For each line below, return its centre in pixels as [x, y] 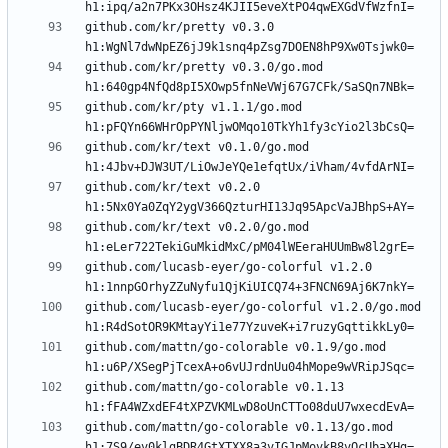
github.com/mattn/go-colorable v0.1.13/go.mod [239, 427]
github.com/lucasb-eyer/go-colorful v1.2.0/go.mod [253, 307]
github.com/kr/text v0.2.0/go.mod [197, 227]
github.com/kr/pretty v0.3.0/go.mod [204, 67]
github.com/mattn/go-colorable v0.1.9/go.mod [235, 347]
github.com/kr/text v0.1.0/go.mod [197, 147]
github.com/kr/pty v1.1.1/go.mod [193, 107]
